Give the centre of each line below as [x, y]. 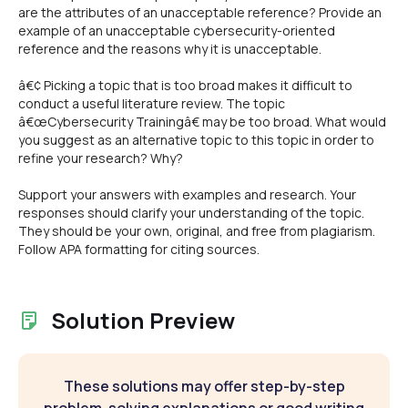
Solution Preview [143, 320]
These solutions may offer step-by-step [204, 386]
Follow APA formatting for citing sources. [139, 249]
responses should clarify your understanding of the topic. [191, 213]
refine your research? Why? [101, 158]
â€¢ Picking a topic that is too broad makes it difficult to [185, 85]
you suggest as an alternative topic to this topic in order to [196, 140]
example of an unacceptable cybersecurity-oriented [177, 31]
